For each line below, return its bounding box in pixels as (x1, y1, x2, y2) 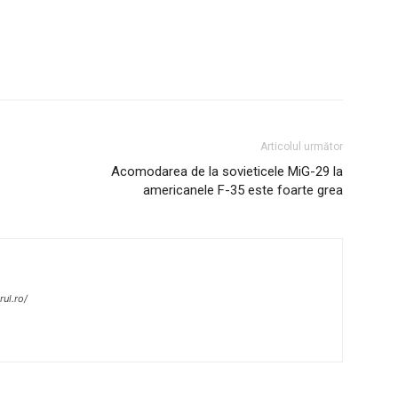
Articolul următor (260, 140, 343, 153)
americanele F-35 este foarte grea (143, 182, 343, 198)
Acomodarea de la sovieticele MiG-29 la (111, 163, 343, 179)
